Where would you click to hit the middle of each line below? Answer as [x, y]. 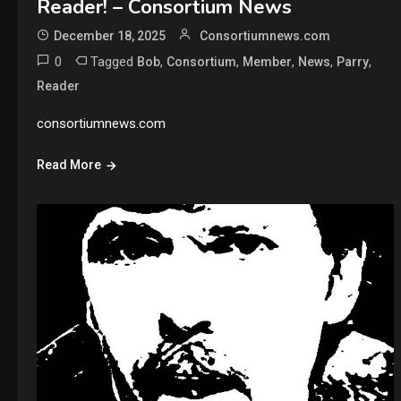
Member [267, 61]
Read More [68, 164]
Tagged [113, 61]
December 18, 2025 [109, 35]
